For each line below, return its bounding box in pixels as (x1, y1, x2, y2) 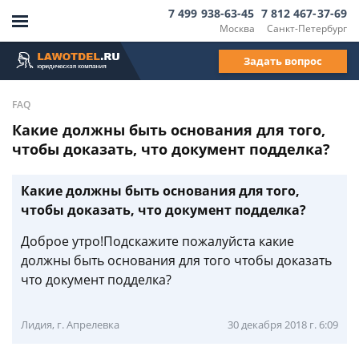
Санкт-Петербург (267, 21, 347, 35)
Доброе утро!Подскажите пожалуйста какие (21, 232, 294, 250)
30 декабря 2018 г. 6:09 (228, 317, 338, 332)
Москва (219, 21, 255, 35)
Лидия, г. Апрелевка (21, 317, 119, 332)
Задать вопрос (244, 53, 322, 68)
